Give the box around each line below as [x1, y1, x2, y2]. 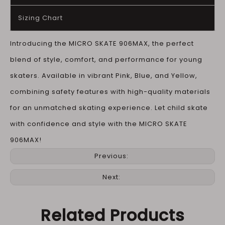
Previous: [94, 151, 131, 161]
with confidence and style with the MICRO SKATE [10, 119, 187, 129]
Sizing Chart [18, 13, 63, 23]
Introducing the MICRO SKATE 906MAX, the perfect [10, 39, 194, 48]
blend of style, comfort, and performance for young [10, 55, 202, 64]
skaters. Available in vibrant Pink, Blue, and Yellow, [10, 71, 197, 80]
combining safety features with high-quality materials [10, 87, 210, 96]
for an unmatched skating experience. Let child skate [10, 103, 208, 113]
